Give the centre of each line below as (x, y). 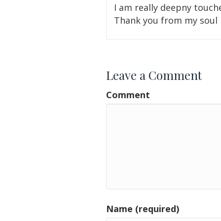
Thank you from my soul (166, 20)
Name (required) (143, 209)
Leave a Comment (154, 75)
